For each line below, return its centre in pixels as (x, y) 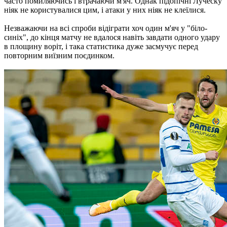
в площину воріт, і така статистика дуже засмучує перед (101, 46)
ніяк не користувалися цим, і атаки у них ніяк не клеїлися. (105, 10)
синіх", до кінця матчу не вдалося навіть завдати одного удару (112, 37)
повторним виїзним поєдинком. (59, 55)
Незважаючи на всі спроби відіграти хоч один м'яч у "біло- (106, 28)
